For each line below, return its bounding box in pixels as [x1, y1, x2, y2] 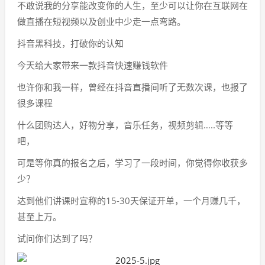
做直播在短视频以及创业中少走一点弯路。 [17, 15, 186, 27]
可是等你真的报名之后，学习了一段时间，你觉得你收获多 [17, 157, 248, 169]
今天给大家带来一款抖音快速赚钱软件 [17, 59, 168, 71]
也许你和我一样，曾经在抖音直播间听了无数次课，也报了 [17, 81, 248, 93]
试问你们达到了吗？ [17, 232, 97, 244]
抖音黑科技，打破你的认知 [17, 37, 124, 49]
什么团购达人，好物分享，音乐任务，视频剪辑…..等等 [17, 119, 233, 131]
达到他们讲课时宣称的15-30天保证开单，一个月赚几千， [17, 195, 245, 206]
